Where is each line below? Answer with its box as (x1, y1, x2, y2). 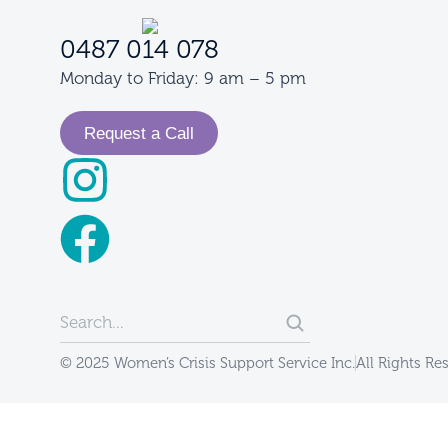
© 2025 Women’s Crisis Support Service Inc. (60, 354, 355, 372)
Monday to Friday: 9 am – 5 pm (60, 69, 306, 88)
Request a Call (84, 123, 194, 143)
